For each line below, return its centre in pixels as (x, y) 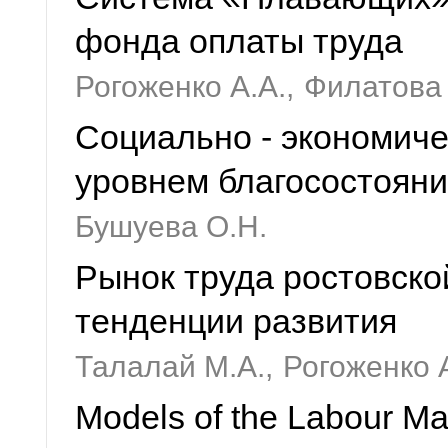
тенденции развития (236, 321)
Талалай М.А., (174, 366)
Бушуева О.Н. (171, 226)
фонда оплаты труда (239, 41)
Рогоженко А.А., (184, 86)
